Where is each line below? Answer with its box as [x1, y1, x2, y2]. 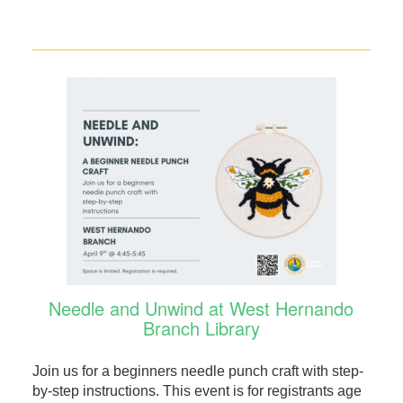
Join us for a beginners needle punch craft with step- [31, 363, 363, 380]
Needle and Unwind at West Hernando [49, 295, 354, 322]
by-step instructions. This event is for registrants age [31, 383, 362, 399]
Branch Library [142, 315, 260, 342]
